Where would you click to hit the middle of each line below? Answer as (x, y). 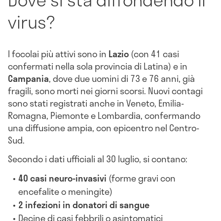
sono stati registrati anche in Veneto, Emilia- (96, 103)
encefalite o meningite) (66, 191)
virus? (31, 21)
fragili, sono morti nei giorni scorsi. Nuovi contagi (105, 91)
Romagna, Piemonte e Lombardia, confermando (104, 116)
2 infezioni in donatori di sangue (84, 204)
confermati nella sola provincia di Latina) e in (98, 66)
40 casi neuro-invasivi (63, 178)
